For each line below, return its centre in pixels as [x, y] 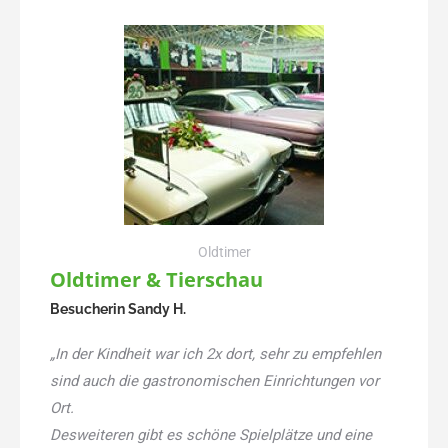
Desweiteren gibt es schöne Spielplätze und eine [211, 434]
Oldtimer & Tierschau [156, 279]
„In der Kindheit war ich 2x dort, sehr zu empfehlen [215, 353]
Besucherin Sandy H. [118, 308]
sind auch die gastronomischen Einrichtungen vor [214, 380]
